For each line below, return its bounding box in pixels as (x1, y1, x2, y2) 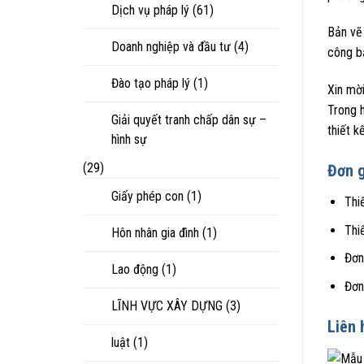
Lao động (111, 261, 158, 277)
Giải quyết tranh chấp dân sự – (111, 111, 266, 128)
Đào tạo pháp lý (111, 75, 190, 91)
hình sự (111, 131, 147, 147)
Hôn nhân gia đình (111, 224, 199, 240)
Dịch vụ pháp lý (111, 2, 189, 18)
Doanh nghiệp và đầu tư (111, 38, 231, 54)
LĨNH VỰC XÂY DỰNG (111, 297, 223, 314)
